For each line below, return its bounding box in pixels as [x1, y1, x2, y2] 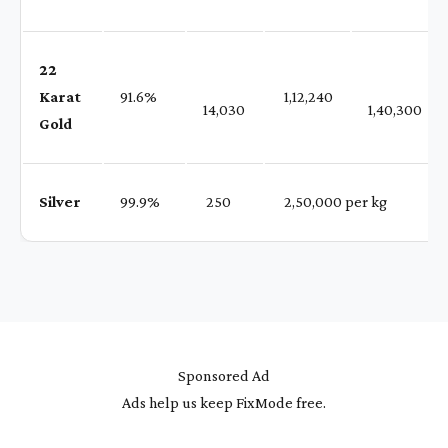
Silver [39, 193, 81, 210]
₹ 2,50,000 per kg [281, 193, 387, 210]
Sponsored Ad [178, 367, 270, 384]
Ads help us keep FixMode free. [122, 394, 326, 411]
